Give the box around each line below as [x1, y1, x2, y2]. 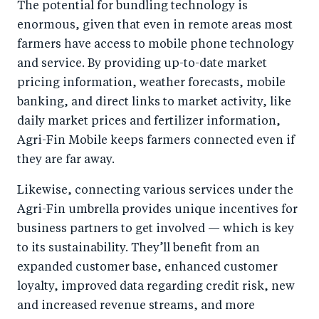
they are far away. [17, 155, 115, 167]
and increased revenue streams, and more [17, 300, 255, 313]
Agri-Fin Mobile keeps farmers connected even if [17, 135, 295, 147]
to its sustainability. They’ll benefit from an [17, 243, 260, 255]
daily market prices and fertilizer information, [17, 116, 281, 128]
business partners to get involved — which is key [17, 224, 294, 236]
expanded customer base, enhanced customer [17, 262, 278, 274]
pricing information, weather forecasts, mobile [17, 78, 286, 90]
